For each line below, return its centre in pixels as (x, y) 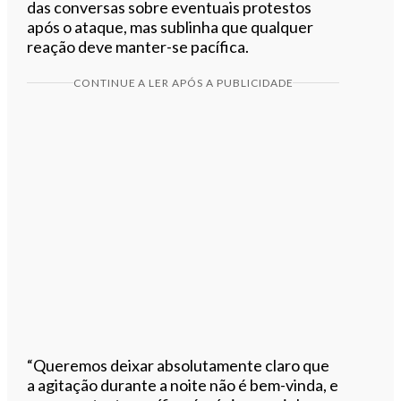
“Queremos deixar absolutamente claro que (179, 365)
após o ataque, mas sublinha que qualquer (171, 26)
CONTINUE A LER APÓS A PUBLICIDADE (183, 82)
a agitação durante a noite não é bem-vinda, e (183, 384)
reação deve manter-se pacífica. (138, 46)
